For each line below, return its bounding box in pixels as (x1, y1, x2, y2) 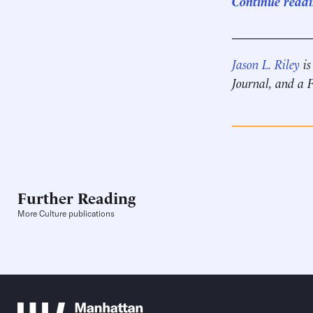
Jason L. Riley (232, 54, 300, 72)
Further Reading (17, 187, 136, 208)
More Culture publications (17, 208, 115, 219)
